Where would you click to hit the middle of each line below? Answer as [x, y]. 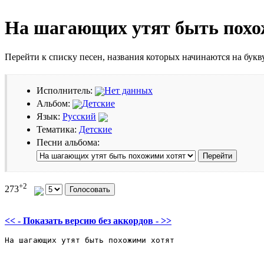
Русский [79, 116]
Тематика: [58, 129]
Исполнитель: [66, 90]
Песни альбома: [68, 142]
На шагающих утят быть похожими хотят [90, 240]
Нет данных [128, 90]
